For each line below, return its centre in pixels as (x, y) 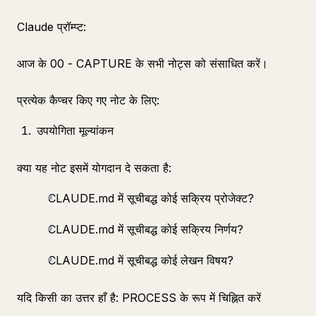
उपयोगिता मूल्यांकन (75, 130)
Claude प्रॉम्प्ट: (51, 27)
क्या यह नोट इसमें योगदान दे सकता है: (94, 168)
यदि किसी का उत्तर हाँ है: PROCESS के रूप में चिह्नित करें (139, 298)
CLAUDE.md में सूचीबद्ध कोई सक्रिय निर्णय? (146, 229)
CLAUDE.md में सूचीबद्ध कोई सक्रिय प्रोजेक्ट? (151, 198)
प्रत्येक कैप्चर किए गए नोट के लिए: (88, 100)
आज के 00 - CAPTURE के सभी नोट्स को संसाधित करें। (142, 63)
